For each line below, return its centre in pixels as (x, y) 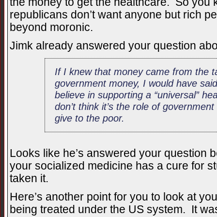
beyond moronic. (51, 28)
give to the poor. (90, 118)
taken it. (29, 179)
